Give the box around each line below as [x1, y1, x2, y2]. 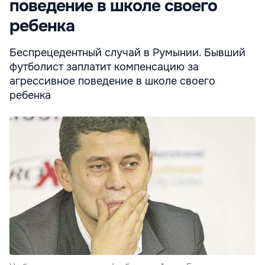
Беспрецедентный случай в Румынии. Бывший [9, 46, 245, 60]
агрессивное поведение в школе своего [9, 75, 215, 88]
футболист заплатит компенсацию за [9, 60, 199, 74]
